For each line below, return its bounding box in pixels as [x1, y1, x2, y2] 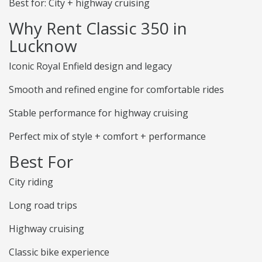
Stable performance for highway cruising [9, 106, 188, 120]
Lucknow [9, 35, 77, 57]
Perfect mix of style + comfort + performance [9, 130, 206, 143]
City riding [9, 175, 53, 189]
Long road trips [9, 199, 77, 212]
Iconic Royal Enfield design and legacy [9, 60, 172, 73]
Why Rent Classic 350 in [9, 17, 187, 40]
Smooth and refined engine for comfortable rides [9, 83, 224, 96]
